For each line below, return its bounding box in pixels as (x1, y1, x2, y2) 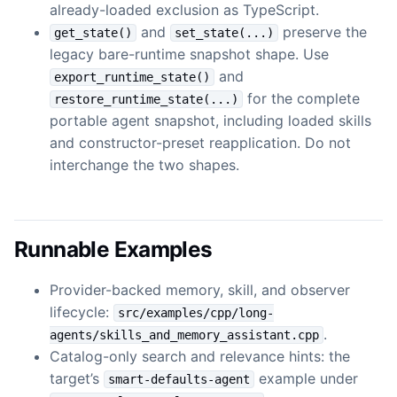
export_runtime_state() (54, 69, 210, 84)
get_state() (54, 25, 132, 40)
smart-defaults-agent (108, 371, 250, 386)
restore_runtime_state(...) (54, 91, 238, 106)
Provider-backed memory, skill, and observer (50, 280, 350, 299)
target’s (50, 369, 104, 387)
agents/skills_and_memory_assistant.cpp (50, 327, 319, 342)
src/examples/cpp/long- (118, 305, 274, 320)
